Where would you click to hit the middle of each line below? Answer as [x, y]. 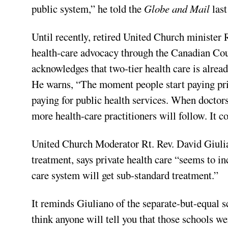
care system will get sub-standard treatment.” [125, 175]
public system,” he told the [88, 8]
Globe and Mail [177, 8]
